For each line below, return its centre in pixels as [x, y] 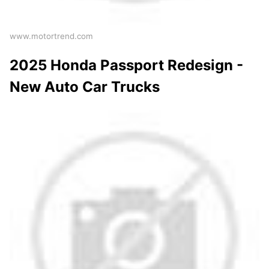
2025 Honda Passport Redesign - [126, 65]
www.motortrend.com [51, 36]
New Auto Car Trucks [85, 87]
